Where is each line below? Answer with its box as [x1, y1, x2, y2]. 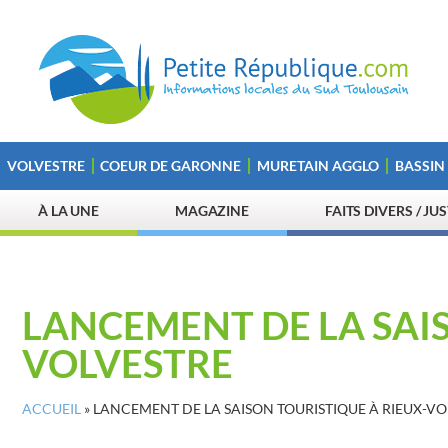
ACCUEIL [22, 401, 81, 417]
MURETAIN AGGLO [256, 157, 379, 174]
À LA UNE [37, 202, 100, 219]
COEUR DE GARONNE [100, 157, 242, 174]
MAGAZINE [174, 202, 250, 219]
